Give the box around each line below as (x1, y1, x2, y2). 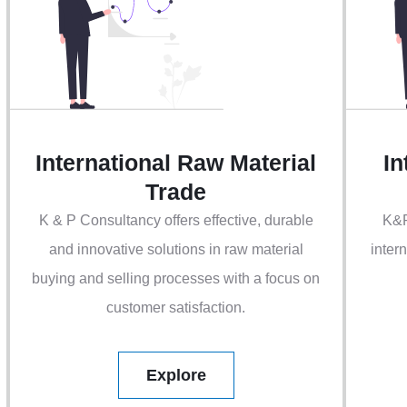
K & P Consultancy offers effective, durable (38, 213, 313, 229)
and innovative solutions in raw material (48, 242, 303, 258)
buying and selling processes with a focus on (32, 271, 321, 287)
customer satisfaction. (106, 300, 246, 316)
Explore (146, 366, 206, 385)
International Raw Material (35, 150, 317, 176)
